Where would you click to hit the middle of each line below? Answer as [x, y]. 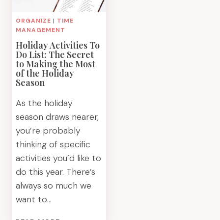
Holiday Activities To [58, 45]
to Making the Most [55, 64]
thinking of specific [53, 144]
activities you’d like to [58, 158]
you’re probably [48, 131]
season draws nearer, [57, 117]
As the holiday [44, 103]
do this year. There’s [55, 172]
